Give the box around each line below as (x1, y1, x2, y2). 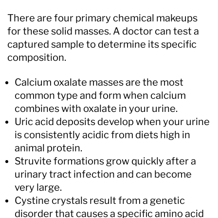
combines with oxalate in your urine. (15, 102, 178, 114)
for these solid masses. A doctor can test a (7, 25, 199, 37)
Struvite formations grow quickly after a (15, 155, 196, 167)
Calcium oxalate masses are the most (15, 76, 183, 88)
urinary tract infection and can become (15, 168, 192, 180)
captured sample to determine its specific (7, 38, 197, 50)
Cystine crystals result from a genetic (15, 194, 185, 206)
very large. (15, 181, 62, 193)
